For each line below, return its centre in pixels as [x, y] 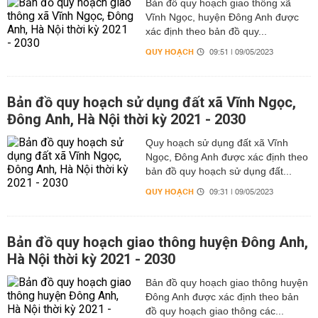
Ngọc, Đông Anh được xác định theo [226, 157]
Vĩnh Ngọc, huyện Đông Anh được [222, 17]
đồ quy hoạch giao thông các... [214, 311]
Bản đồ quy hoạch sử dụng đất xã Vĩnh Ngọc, [152, 102]
